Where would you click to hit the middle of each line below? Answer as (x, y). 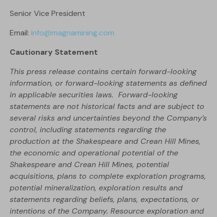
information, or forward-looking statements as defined (108, 83)
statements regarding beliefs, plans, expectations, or (104, 200)
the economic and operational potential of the (94, 153)
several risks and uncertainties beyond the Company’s (108, 118)
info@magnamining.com (73, 33)
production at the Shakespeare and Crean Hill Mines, (105, 141)
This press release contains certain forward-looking (103, 72)
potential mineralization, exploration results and (96, 188)
